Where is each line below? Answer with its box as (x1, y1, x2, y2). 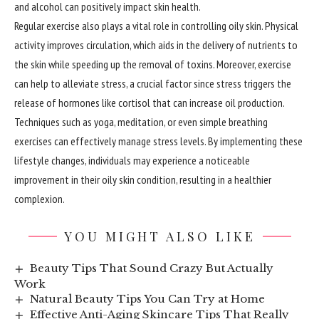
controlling (181, 19, 226, 33)
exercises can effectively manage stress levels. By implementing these (14, 134, 303, 148)
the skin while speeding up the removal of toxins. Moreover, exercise (14, 57, 291, 71)
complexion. (14, 192, 65, 206)
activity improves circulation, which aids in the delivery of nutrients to (14, 38, 298, 52)
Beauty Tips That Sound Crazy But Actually (30, 261, 274, 275)
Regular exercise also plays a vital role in (14, 19, 181, 33)
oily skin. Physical (226, 19, 298, 33)
